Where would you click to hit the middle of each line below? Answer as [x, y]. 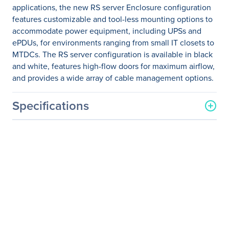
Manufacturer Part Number [59, 162]
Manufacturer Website [51, 178]
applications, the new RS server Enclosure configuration [112, 7]
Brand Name [34, 207]
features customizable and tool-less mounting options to [112, 19]
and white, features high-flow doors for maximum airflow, [113, 66]
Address [27, 190]
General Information [57, 125]
